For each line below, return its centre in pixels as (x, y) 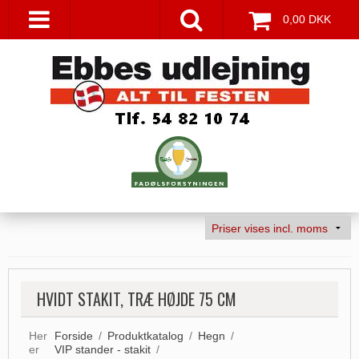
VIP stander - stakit (103, 350)
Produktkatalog (146, 336)
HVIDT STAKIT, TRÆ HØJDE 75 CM (137, 299)
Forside (74, 336)
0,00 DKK (307, 19)
